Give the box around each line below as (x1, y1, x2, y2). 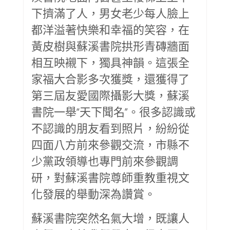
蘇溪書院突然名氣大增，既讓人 (31, 210, 189, 224)
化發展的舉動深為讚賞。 (31, 186, 156, 200)
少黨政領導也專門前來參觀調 (31, 154, 178, 167)
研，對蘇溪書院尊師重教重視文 (31, 170, 189, 184)
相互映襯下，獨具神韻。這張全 (31, 55, 189, 69)
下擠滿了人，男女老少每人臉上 (31, 6, 189, 20)
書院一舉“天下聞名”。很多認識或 (31, 104, 196, 118)
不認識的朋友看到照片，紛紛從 (31, 121, 189, 135)
